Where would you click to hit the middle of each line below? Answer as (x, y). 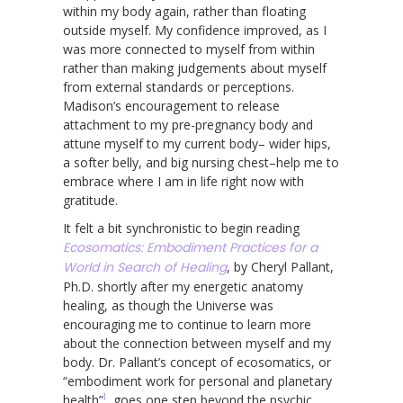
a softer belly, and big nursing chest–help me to (201, 162)
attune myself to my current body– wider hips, (197, 143)
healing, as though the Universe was (168, 305)
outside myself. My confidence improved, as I (195, 30)
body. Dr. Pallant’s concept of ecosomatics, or (197, 362)
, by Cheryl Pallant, (280, 266)
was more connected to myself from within (189, 49)
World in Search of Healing (145, 267)
